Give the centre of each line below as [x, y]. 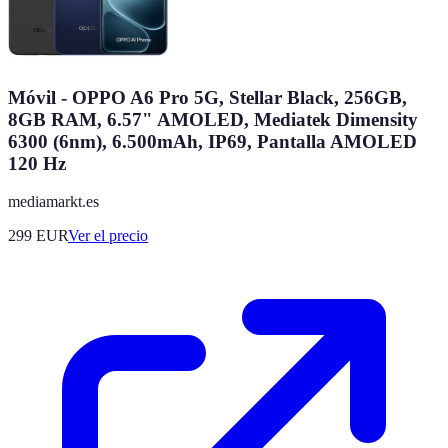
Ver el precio [108, 236]
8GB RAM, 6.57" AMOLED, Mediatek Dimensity [213, 119]
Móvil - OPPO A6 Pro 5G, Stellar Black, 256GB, [207, 97]
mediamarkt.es [53, 202]
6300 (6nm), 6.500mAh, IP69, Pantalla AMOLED [212, 141]
